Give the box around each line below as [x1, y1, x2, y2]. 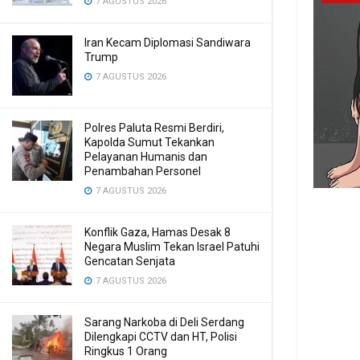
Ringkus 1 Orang [84, 345, 167, 358]
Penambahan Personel [84, 165, 201, 178]
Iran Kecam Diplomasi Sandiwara [84, 36, 251, 49]
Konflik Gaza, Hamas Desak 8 [84, 226, 231, 239]
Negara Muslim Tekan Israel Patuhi [84, 240, 260, 253]
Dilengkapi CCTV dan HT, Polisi [84, 330, 237, 343]
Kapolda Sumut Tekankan [84, 136, 215, 149]
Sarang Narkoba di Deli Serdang [84, 316, 244, 329]
